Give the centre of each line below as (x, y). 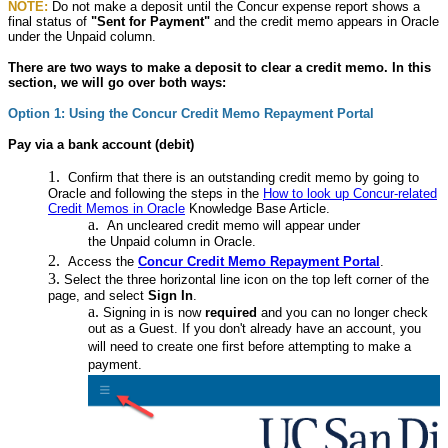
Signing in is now (154, 313)
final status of (49, 22)
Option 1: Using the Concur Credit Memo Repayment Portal (191, 114)
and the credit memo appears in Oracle (324, 22)
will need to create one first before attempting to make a (249, 348)
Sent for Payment (150, 22)
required (231, 313)
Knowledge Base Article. (261, 209)
